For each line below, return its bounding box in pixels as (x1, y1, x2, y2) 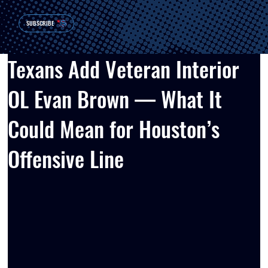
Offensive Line (8, 142, 124, 174)
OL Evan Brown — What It (8, 82, 223, 114)
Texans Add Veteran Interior (8, 52, 240, 84)
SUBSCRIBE (26, 19, 54, 28)
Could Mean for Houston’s (8, 112, 220, 144)
